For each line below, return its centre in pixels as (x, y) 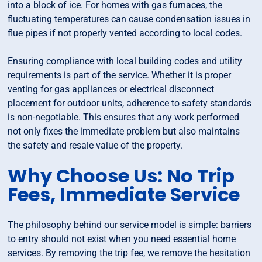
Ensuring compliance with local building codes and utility (125, 61)
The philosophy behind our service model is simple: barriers (130, 225)
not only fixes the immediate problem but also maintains (124, 132)
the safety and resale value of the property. (95, 146)
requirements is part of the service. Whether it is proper (120, 75)
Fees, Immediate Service (124, 195)
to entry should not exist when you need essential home (122, 239)
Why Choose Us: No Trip (121, 176)
